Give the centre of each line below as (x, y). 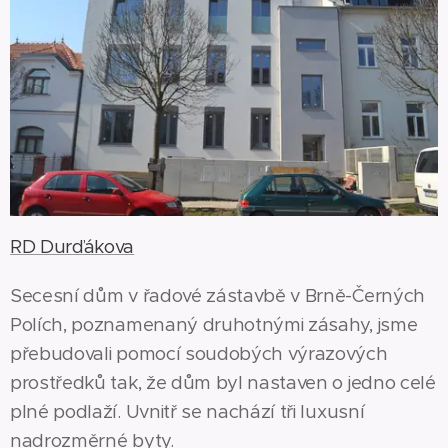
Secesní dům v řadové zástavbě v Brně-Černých (217, 295)
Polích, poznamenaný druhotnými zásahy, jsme (214, 324)
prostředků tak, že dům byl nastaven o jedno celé (223, 382)
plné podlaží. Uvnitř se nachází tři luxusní (187, 411)
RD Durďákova (72, 246)
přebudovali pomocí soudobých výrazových (199, 353)
